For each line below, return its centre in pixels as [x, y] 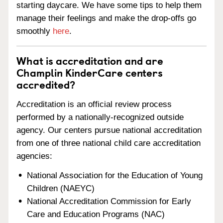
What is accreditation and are [90, 60]
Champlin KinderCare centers [90, 72]
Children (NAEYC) [61, 188]
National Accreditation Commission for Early [109, 201]
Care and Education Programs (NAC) [96, 214]
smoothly [35, 31]
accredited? [46, 84]
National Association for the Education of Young [115, 175]
